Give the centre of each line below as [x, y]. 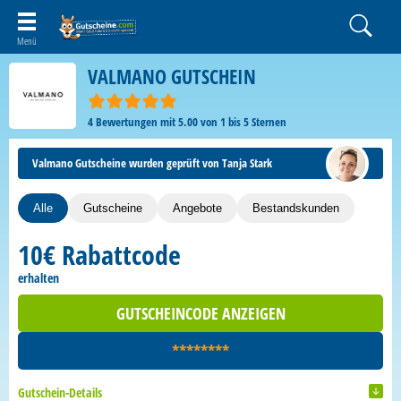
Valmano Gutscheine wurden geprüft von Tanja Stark [152, 163]
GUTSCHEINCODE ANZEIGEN [200, 313]
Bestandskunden [296, 208]
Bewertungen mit [136, 122]
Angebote [197, 208]
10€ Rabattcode [99, 255]
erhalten [38, 278]
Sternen [268, 122]
